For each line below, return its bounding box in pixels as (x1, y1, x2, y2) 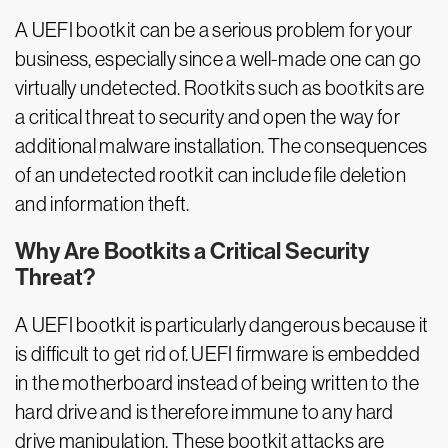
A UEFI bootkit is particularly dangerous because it (15, 314, 429, 336)
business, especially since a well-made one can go (15, 48, 422, 70)
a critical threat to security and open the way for (15, 106, 400, 128)
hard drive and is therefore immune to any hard (15, 401, 394, 423)
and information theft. (15, 193, 190, 215)
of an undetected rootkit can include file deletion (15, 164, 406, 186)
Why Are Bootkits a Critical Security (15, 238, 369, 265)
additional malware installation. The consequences (15, 135, 428, 157)
